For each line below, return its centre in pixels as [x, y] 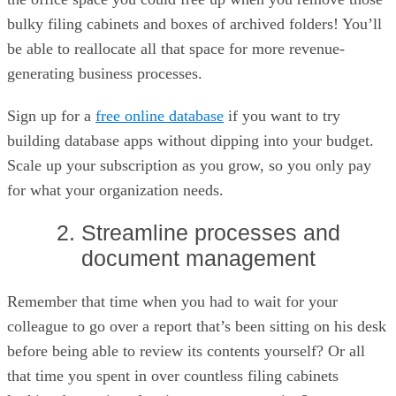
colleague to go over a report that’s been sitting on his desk [197, 326]
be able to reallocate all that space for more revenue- [176, 49]
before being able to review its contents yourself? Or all [186, 351]
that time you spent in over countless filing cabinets [173, 376]
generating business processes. [105, 73]
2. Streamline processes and [198, 232]
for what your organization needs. [115, 190]
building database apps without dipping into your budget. [190, 141]
